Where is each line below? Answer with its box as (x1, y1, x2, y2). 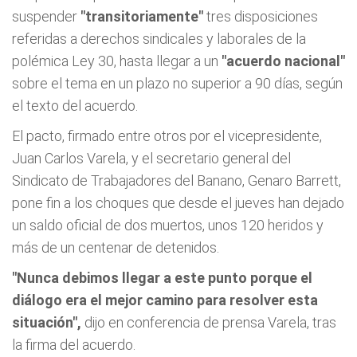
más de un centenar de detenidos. (12, 239, 219, 256)
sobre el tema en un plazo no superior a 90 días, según (12, 75, 343, 92)
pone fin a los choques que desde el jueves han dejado (12, 194, 344, 211)
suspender (12, 8, 80, 25)
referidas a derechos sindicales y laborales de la (12, 30, 306, 47)
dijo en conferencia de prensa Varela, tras (81, 314, 336, 331)
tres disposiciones (203, 8, 318, 25)
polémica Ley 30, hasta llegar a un (12, 53, 222, 69)
